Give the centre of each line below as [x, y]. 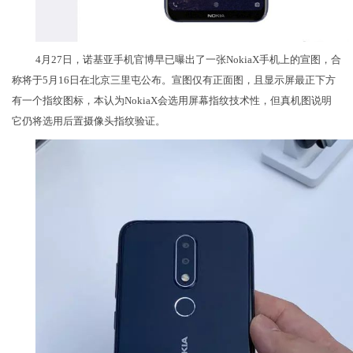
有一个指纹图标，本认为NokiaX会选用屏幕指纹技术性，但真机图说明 [172, 101]
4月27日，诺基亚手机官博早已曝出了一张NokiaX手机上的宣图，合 [188, 60]
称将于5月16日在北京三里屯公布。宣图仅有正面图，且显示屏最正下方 [174, 80]
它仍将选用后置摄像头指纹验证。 [89, 121]
